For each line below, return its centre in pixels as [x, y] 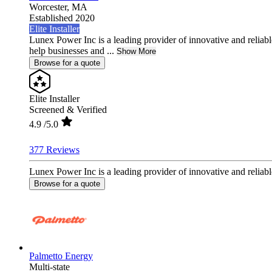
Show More [136, 51]
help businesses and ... [72, 50]
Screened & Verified [68, 109]
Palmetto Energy [61, 256]
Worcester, [50, 7]
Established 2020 [62, 18]
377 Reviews [54, 149]
